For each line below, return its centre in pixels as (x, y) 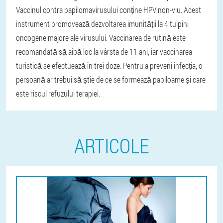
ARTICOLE (111, 146)
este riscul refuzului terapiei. (58, 93)
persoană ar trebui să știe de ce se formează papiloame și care (111, 79)
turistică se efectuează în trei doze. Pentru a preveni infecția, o (109, 65)
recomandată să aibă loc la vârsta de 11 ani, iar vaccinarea (104, 52)
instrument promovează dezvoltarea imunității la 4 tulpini (102, 24)
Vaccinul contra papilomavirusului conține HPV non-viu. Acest (109, 10)
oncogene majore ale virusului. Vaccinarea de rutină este (101, 38)
